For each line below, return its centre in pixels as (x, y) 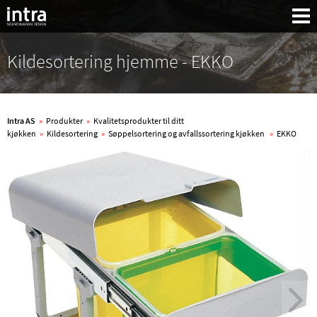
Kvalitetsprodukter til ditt (139, 121)
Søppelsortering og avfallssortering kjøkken (187, 133)
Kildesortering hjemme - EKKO (120, 61)
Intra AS (21, 121)
